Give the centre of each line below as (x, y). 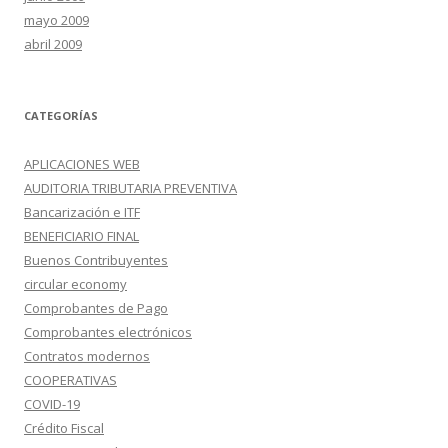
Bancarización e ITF (82, 212)
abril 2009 (53, 44)
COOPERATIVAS (70, 380)
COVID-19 (52, 404)
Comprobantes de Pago (96, 308)
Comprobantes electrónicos (108, 332)
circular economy (75, 284)
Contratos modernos (87, 356)
